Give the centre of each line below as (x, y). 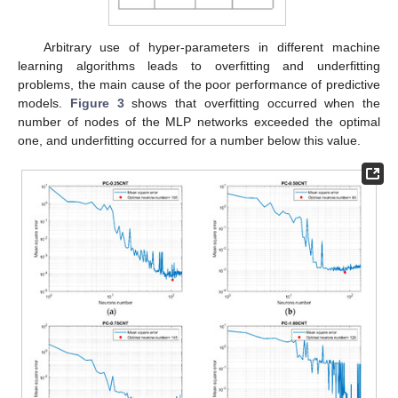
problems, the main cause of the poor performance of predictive (199, 85)
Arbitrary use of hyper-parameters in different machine (211, 48)
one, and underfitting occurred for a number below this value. (189, 141)
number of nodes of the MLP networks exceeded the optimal (199, 122)
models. (44, 103)
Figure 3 (97, 103)
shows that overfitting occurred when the (252, 103)
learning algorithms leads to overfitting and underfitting (199, 66)
